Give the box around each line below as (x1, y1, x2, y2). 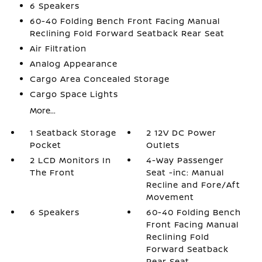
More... (29, 105, 56, 116)
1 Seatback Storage (29, 127, 116, 138)
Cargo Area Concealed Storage (29, 73, 170, 84)
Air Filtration (29, 43, 87, 54)
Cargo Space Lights (29, 88, 118, 99)
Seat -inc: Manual (146, 167, 225, 178)
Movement (146, 191, 195, 202)
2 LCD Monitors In (29, 154, 111, 166)
